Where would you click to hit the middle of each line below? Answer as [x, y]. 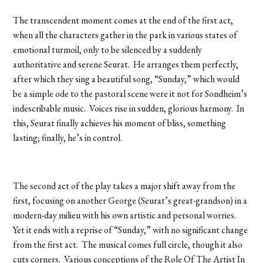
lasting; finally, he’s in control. [68, 137]
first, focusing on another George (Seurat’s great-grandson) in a [130, 200]
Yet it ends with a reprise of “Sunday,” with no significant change [131, 230]
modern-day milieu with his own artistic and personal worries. [126, 215]
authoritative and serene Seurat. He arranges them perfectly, [126, 64]
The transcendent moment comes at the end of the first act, [123, 20]
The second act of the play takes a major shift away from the [124, 186]
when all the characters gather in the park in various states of [125, 35]
